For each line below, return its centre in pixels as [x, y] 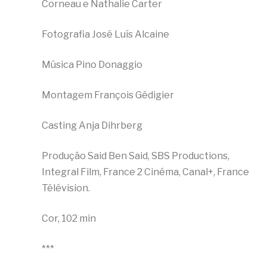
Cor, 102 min [69, 219]
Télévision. [66, 188]
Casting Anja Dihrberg [92, 126]
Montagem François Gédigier [108, 95]
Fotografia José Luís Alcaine [105, 35]
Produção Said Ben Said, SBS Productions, [136, 156]
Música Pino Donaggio [92, 65]
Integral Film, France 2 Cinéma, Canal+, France [145, 172]
